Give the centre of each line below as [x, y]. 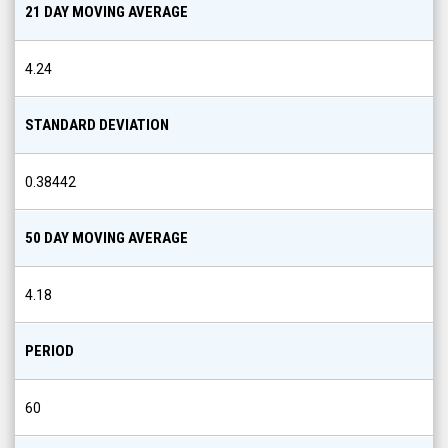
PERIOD [49, 351]
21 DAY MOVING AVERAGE [106, 12]
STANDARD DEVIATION [97, 125]
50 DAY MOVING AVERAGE [106, 238]
